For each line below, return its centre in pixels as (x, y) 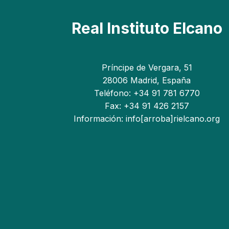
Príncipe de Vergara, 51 (147, 67)
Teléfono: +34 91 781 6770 (147, 93)
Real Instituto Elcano (147, 28)
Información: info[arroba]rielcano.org (147, 119)
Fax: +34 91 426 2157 (147, 106)
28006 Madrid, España (147, 80)
